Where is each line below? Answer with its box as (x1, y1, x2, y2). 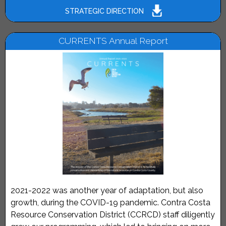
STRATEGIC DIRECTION (65, 7, 144, 15)
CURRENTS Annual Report (58, 35, 168, 46)
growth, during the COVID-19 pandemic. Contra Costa (11, 198, 210, 208)
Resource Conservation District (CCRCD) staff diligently (11, 210, 215, 220)
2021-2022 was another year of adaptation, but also (11, 186, 203, 196)
